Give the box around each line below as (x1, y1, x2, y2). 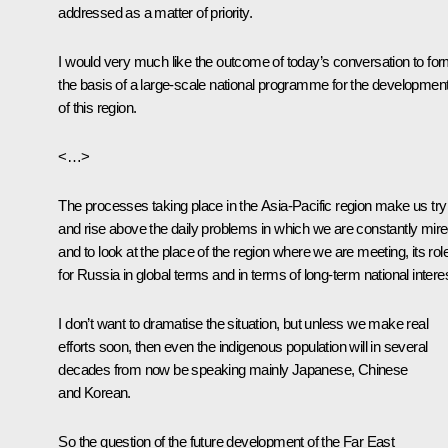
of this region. (58, 99, 137, 117)
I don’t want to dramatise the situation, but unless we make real (58, 315, 428, 333)
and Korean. (58, 384, 131, 402)
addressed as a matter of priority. (58, 4, 252, 22)
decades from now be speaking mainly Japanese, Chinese (58, 361, 408, 379)
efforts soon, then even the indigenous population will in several (58, 338, 428, 356)
